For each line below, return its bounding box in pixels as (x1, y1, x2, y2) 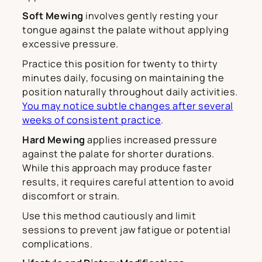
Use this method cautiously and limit (22, 209, 196, 222)
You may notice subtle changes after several (22, 99, 233, 112)
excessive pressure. (22, 37, 119, 50)
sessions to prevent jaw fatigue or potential (22, 223, 230, 236)
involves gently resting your (83, 9, 218, 22)
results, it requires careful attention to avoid (22, 175, 235, 188)
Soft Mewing (22, 9, 84, 22)
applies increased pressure (85, 133, 217, 146)
